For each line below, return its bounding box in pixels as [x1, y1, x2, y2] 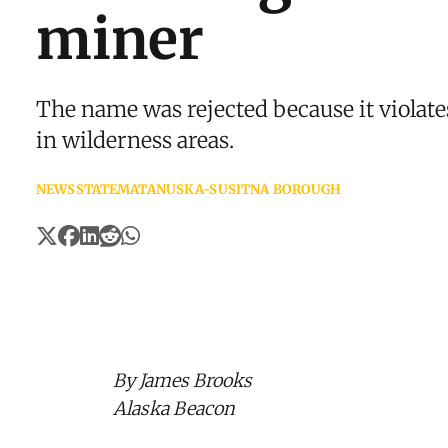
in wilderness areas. [36, 127, 239, 155]
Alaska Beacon [113, 397, 235, 421]
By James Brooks [113, 369, 252, 393]
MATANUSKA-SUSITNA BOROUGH [117, 181, 342, 199]
